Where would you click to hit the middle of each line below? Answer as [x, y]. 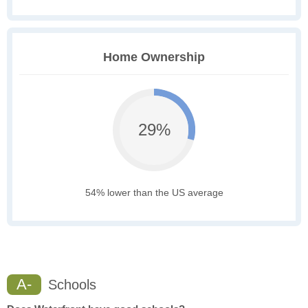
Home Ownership [154, 57]
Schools [70, 285]
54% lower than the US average [154, 193]
